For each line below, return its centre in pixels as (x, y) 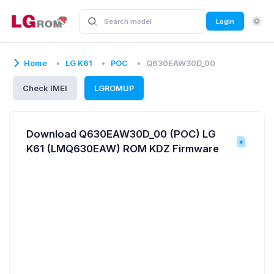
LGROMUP (114, 88)
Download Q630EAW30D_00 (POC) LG (121, 134)
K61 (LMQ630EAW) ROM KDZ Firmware (123, 149)
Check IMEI (45, 88)
